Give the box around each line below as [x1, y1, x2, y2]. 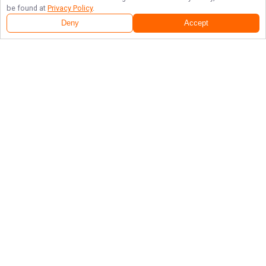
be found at [7, 4, 47, 12]
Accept [184, 19, 208, 27]
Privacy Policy [47, 4, 93, 12]
